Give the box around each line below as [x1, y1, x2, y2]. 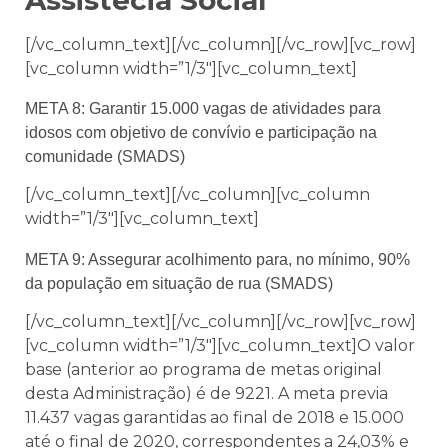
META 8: [25, 100, 89, 118]
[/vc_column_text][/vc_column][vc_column [25, 185, 370, 205]
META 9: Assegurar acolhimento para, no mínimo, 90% [25, 250, 410, 268]
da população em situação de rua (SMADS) [25, 274, 333, 292]
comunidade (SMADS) [25, 148, 185, 166]
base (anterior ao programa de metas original [25, 359, 382, 379]
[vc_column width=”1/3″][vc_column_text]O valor [25, 335, 415, 355]
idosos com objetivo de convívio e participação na [25, 124, 377, 142]
